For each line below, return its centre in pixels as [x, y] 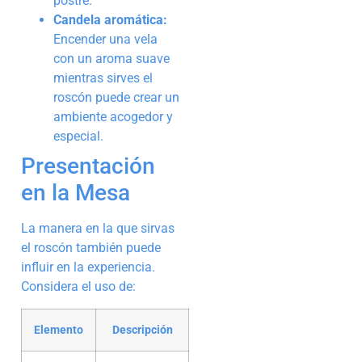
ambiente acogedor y [113, 117]
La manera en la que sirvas [98, 229]
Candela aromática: [110, 20]
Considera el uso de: [78, 287]
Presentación [88, 166]
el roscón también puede [91, 248]
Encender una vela [105, 40]
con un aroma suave [112, 59]
